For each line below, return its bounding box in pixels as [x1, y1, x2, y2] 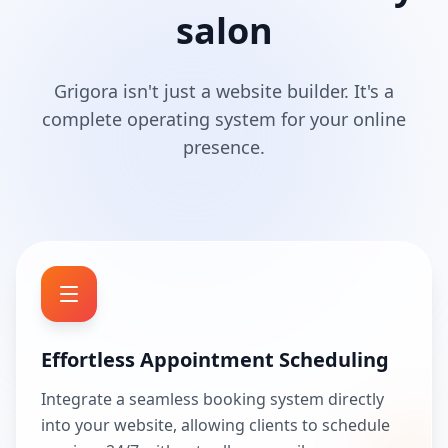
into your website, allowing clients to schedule [41, 414, 390, 436]
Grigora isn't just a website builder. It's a [54, 79, 394, 103]
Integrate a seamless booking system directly [41, 388, 384, 410]
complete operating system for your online [42, 107, 406, 131]
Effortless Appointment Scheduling [41, 346, 389, 373]
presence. [183, 135, 265, 159]
